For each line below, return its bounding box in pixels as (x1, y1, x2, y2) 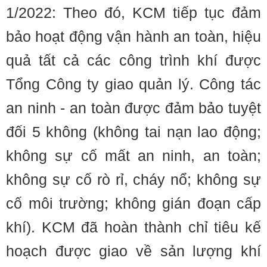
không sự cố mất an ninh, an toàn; (6, 147, 261, 164)
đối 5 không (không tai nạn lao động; (6, 123, 261, 140)
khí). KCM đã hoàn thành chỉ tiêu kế (6, 219, 261, 235)
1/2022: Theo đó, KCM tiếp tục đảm (6, 4, 261, 21)
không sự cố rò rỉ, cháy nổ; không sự (6, 171, 261, 188)
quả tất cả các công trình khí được (6, 52, 261, 69)
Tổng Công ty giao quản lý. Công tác (6, 76, 261, 92)
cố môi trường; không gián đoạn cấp (6, 195, 261, 212)
